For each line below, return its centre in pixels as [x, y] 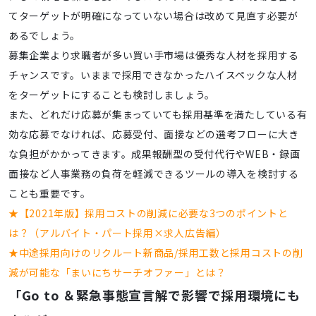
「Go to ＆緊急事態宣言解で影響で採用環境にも [154, 295]
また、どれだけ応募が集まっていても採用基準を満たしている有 [158, 115]
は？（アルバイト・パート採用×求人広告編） [117, 233]
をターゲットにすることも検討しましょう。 [112, 95]
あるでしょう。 [44, 36]
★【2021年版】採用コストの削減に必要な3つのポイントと [148, 213]
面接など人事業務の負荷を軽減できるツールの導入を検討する [154, 174]
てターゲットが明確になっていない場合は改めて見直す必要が [153, 16]
